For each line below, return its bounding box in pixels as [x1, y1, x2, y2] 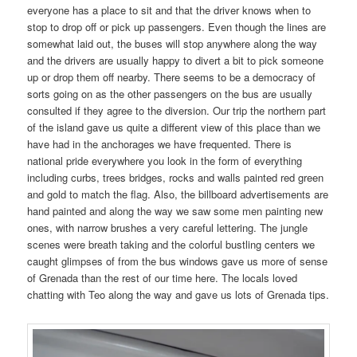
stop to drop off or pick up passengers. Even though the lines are [27, 19, 327, 35]
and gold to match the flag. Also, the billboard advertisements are [27, 186, 329, 202]
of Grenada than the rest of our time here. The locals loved [27, 270, 298, 286]
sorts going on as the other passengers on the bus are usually [27, 86, 313, 102]
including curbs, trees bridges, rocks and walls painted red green [27, 170, 324, 186]
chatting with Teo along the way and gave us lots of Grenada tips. [27, 287, 330, 303]
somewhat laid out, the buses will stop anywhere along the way [27, 36, 318, 52]
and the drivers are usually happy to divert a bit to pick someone [27, 53, 324, 69]
